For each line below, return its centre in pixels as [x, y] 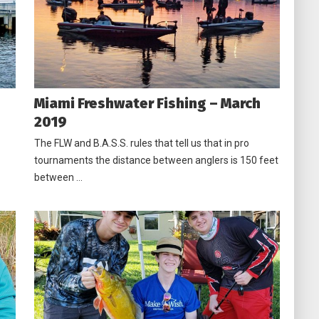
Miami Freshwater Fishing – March [147, 103]
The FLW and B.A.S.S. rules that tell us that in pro [141, 143]
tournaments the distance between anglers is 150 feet [156, 160]
